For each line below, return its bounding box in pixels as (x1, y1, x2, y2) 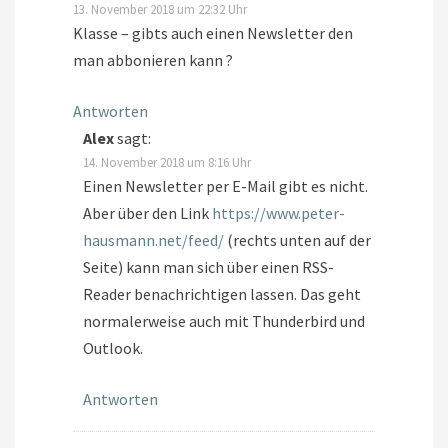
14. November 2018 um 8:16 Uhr (83, 154, 251, 171)
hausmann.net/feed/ (83, 230, 224, 251)
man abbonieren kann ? (73, 50, 233, 71)
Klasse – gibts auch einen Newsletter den (73, 23, 353, 44)
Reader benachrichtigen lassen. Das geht (83, 284, 361, 305)
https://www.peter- (212, 203, 345, 224)
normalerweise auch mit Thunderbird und (83, 311, 365, 332)
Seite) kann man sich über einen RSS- (83, 257, 334, 278)
